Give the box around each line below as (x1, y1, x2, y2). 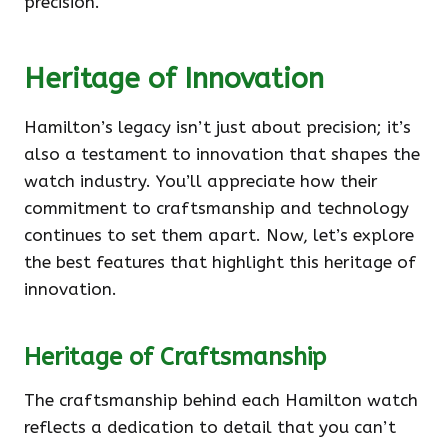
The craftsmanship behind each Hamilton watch (24, 390, 418, 410)
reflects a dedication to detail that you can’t (24, 417, 396, 437)
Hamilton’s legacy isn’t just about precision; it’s (24, 117, 411, 137)
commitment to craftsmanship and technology (24, 198, 409, 218)
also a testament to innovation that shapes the (24, 144, 420, 164)
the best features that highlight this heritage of (24, 252, 416, 272)
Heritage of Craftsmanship (24, 343, 326, 371)
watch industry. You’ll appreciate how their (24, 171, 378, 191)
